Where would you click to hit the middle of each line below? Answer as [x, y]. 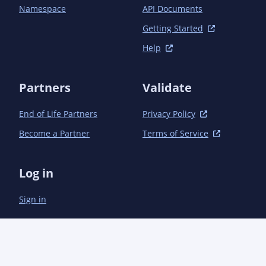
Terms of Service [175, 133]
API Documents [172, 9]
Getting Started [173, 28]
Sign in [33, 199]
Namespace [42, 9]
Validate [167, 88]
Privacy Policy [169, 114]
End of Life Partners [58, 114]
